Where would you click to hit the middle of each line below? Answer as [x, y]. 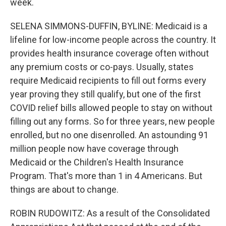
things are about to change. [64, 189]
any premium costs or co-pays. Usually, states [102, 67]
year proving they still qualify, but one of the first [105, 94]
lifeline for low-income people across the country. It [113, 39]
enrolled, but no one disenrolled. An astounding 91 [109, 135]
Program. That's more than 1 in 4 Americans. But [106, 176]
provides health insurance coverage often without [109, 53]
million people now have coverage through [94, 148]
